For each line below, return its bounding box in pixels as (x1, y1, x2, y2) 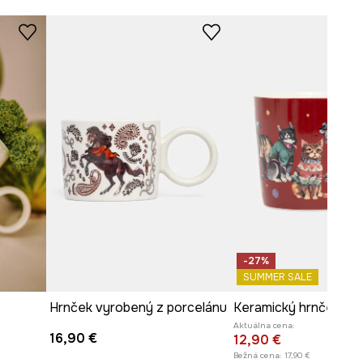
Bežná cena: (233, 349, 283, 361)
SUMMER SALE (243, 270, 313, 284)
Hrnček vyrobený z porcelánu (49, 298, 227, 316)
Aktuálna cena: (233, 319, 296, 331)
